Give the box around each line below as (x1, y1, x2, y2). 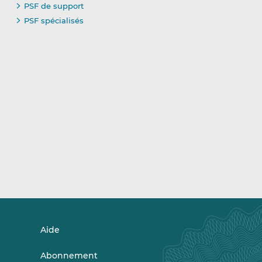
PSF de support (23, 1, 84, 11)
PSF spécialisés (23, 15, 84, 25)
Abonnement (40, 250, 98, 261)
